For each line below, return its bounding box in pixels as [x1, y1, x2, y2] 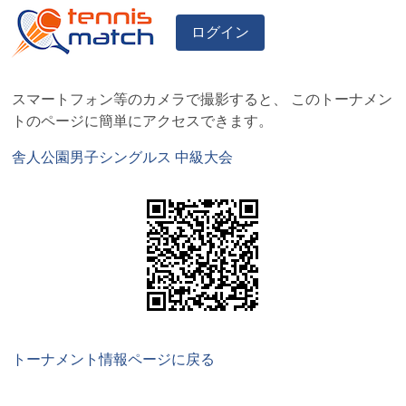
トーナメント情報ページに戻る [11, 351, 215, 367]
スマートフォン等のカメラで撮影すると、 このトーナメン [11, 91, 392, 107]
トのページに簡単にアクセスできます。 [11, 112, 273, 129]
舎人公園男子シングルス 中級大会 [11, 149, 233, 165]
